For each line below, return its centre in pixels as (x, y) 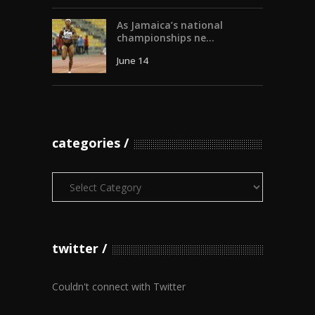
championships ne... (166, 38)
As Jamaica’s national (170, 25)
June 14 (132, 61)
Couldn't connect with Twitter (119, 287)
